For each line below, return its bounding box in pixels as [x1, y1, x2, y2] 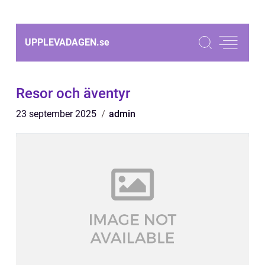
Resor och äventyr [16, 85, 130, 102]
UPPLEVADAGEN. [25, 37, 99, 48]
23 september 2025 [16, 108, 99, 119]
